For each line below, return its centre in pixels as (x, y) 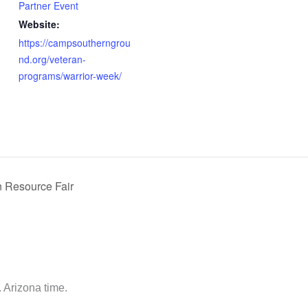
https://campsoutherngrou (74, 43)
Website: (39, 24)
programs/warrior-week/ (70, 76)
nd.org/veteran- (52, 59)
